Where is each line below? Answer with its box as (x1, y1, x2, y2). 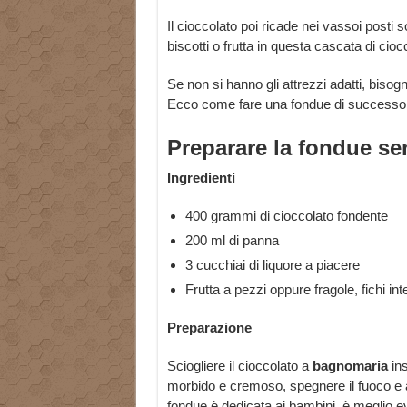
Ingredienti (166, 170, 235, 186)
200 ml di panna (184, 233, 279, 249)
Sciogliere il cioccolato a (166, 358, 313, 374)
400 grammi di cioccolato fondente (184, 208, 388, 224)
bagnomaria (312, 358, 388, 374)
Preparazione (166, 320, 252, 336)
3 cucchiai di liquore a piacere (184, 257, 360, 273)
